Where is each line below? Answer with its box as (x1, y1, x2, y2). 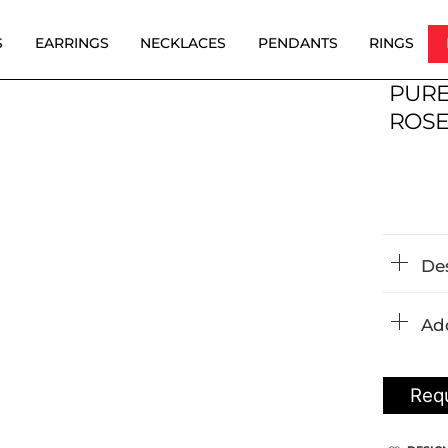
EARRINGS (34, 34, 109, 52)
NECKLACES (140, 34, 227, 52)
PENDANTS (257, 34, 338, 52)
